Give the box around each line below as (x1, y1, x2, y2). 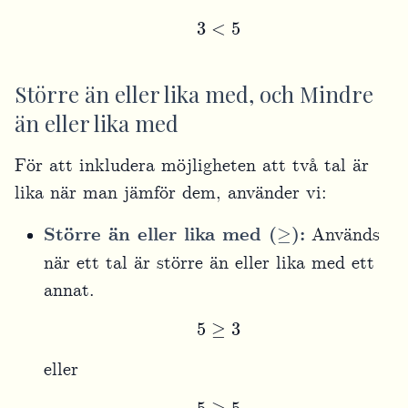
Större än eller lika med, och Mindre (15, 78, 373, 108)
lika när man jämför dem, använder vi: (15, 180, 327, 205)
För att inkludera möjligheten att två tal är (15, 153, 369, 178)
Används (304, 222, 380, 247)
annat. (44, 278, 95, 302)
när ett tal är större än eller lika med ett (44, 250, 374, 275)
